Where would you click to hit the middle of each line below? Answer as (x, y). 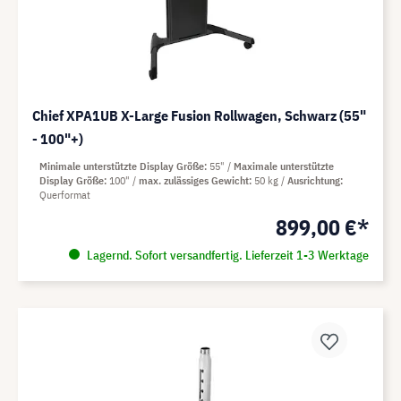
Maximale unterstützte (284, 166)
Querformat (65, 195)
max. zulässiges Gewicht (194, 181)
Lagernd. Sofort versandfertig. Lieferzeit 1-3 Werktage (226, 256)
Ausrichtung (314, 181)
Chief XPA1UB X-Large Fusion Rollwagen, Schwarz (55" (199, 116)
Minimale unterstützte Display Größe (122, 166)
